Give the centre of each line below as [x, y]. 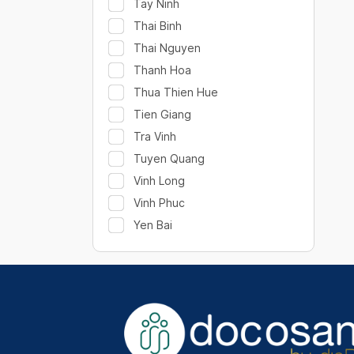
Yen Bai [153, 225]
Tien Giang [162, 114]
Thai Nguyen [167, 48]
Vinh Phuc [159, 203]
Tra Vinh [155, 136]
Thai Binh [158, 26]
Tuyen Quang [169, 158]
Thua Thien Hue [176, 92]
